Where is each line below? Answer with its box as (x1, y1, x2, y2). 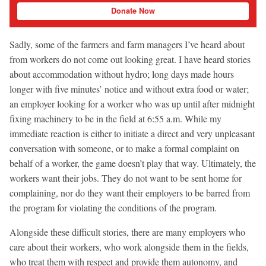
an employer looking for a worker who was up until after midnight (9, 97, 255, 110)
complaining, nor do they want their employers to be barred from (9, 186, 250, 199)
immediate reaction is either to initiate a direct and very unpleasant (9, 127, 255, 140)
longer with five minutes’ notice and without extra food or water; (9, 83, 249, 96)
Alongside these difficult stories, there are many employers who (9, 226, 245, 239)
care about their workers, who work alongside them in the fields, (9, 240, 249, 254)
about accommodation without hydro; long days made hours (9, 68, 234, 81)
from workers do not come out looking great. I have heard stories (9, 53, 251, 66)
